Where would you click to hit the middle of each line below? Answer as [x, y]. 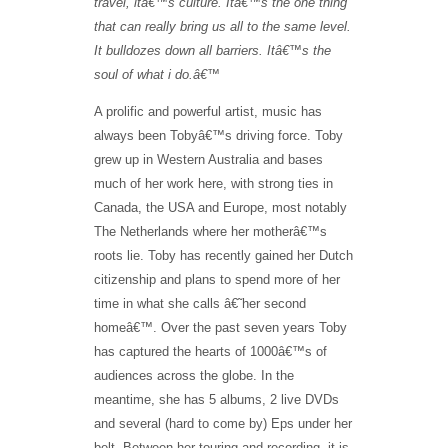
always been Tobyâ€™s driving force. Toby [218, 135]
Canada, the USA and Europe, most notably [220, 207]
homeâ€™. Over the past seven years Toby [220, 327]
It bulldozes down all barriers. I [182, 50]
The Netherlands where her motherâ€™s [210, 231]
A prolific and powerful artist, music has [208, 111]
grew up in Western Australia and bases [208, 159]
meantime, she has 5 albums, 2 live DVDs [216, 399]
